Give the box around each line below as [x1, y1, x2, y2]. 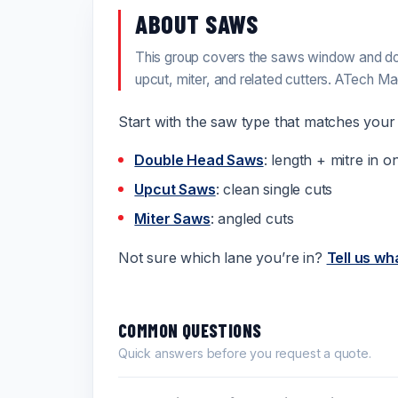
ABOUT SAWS [135, 8, 259, 39]
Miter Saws [134, 209, 211, 227]
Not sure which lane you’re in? [118, 248, 327, 267]
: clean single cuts [215, 179, 333, 198]
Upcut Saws [134, 179, 216, 198]
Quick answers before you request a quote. [118, 346, 371, 362]
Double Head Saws [134, 150, 264, 169]
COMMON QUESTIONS [118, 319, 262, 341]
